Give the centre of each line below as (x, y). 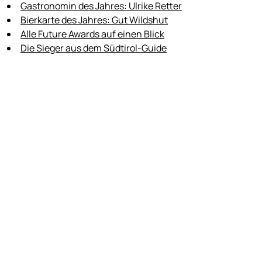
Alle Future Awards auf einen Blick (92, 34)
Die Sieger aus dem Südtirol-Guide (94, 48)
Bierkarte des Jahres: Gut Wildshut (94, 20)
